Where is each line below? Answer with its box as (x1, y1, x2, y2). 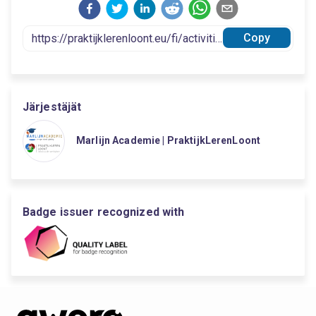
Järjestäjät (23, 100, 82, 114)
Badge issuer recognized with (23, 205, 185, 219)
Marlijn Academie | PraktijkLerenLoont (76, 134, 261, 146)
